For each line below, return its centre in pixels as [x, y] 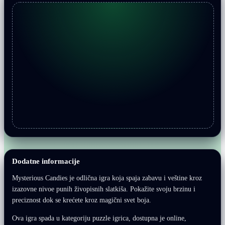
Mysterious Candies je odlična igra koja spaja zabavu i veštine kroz [107, 178]
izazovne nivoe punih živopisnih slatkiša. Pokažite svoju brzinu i [104, 189]
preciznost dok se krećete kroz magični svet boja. [82, 200]
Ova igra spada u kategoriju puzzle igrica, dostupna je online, [99, 218]
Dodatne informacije [46, 161]
